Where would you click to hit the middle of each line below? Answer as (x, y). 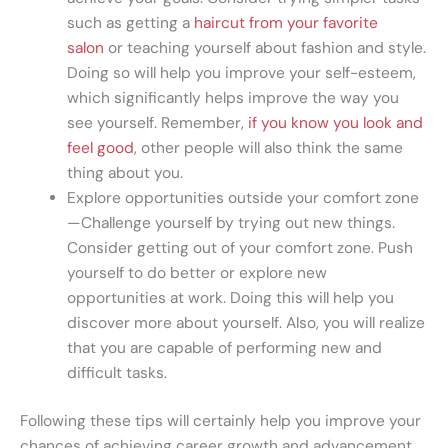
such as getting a (130, 23)
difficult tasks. (116, 373)
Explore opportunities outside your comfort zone (242, 198)
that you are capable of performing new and (224, 348)
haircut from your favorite (285, 23)
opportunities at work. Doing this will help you (230, 298)
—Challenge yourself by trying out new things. (230, 223)
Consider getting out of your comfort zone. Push (239, 248)
